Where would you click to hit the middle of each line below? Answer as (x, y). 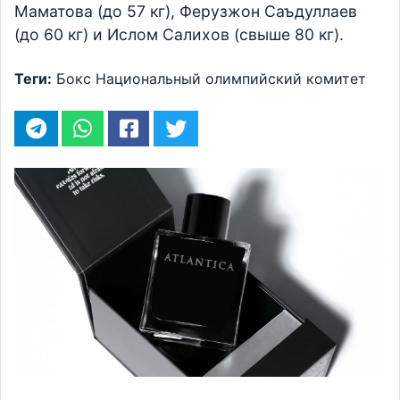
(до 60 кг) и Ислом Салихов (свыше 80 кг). (179, 35)
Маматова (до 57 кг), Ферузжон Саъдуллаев (186, 12)
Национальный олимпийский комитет (231, 79)
